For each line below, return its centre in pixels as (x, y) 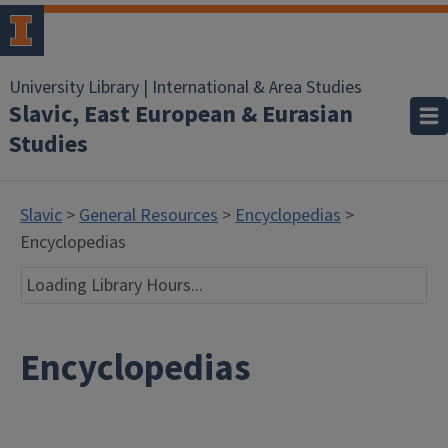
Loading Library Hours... (114, 285)
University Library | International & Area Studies (185, 87)
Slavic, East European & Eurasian (181, 114)
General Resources (148, 215)
